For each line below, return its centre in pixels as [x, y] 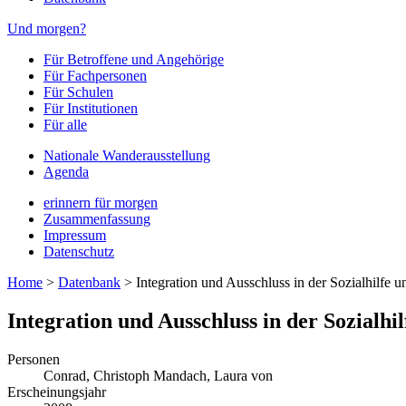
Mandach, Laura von [213, 375]
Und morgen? [47, 29]
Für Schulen [78, 92]
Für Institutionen [91, 108]
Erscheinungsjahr [57, 391]
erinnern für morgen [101, 203]
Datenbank [89, 282]
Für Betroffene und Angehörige [134, 59]
